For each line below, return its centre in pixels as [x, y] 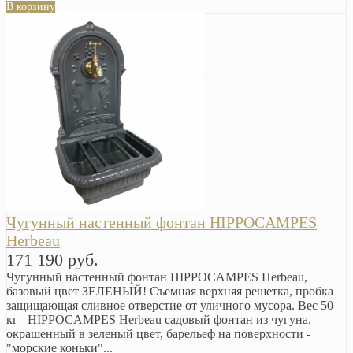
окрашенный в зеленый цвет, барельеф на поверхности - [158, 333]
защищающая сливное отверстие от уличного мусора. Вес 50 [170, 305]
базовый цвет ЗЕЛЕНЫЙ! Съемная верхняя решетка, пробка [170, 291]
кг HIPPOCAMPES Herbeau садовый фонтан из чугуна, [159, 319]
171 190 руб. [52, 259]
